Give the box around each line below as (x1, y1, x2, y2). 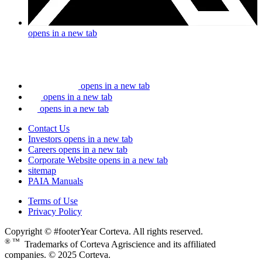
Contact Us (28, 123, 70, 133)
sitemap (28, 165, 56, 175)
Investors (28, 133, 61, 144)
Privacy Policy (28, 206, 82, 216)
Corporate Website (28, 154, 96, 165)
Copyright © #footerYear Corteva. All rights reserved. (5, 226, 203, 236)
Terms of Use (28, 195, 78, 206)
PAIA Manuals (28, 175, 83, 186)
